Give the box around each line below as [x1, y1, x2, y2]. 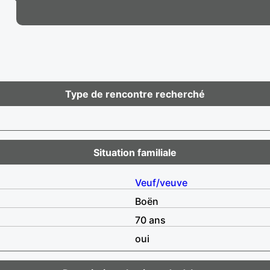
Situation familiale [93, 146, 177, 159]
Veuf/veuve [135, 176, 187, 189]
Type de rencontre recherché [65, 87, 205, 100]
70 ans [135, 213, 166, 226]
